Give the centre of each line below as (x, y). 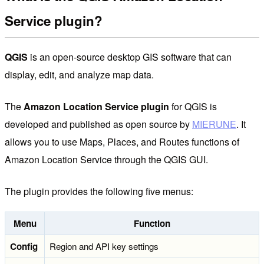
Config (24, 246)
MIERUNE (214, 124)
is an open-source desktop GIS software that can (130, 57)
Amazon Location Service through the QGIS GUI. (106, 159)
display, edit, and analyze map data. (79, 74)
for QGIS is (193, 106)
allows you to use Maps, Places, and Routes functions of (122, 141)
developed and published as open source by (98, 124)
